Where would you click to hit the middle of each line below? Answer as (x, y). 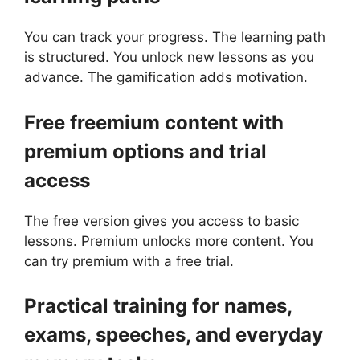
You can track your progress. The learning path (175, 37)
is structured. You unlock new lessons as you (169, 57)
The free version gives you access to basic (162, 221)
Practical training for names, (158, 306)
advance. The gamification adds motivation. (166, 78)
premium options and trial (145, 151)
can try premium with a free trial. (129, 261)
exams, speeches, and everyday (174, 335)
